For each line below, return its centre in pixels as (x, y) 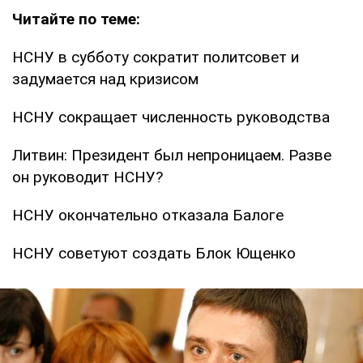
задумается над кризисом (105, 79)
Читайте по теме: (76, 19)
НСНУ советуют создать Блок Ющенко (154, 253)
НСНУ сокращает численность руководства (171, 117)
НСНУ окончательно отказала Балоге (148, 215)
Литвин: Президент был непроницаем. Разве (172, 155)
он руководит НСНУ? (88, 177)
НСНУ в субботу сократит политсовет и (156, 57)
